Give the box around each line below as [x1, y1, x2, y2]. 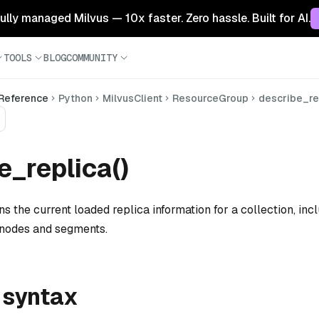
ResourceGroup [172, 92, 249, 105]
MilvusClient [103, 92, 162, 105]
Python [58, 92, 93, 105]
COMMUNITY [66, 51, 117, 64]
